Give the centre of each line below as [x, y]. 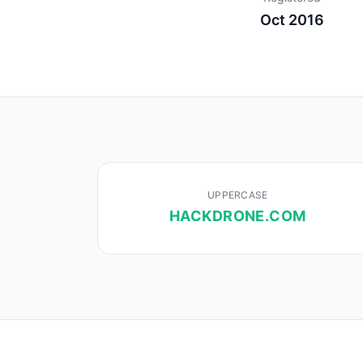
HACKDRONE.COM [237, 216]
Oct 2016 [292, 20]
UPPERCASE [237, 195]
